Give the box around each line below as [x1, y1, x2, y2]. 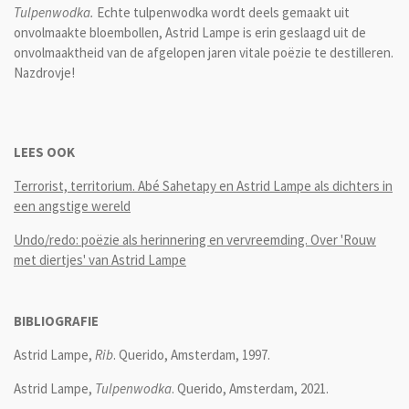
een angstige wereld [14, 196, 131, 215]
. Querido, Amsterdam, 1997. [113, 345, 270, 363]
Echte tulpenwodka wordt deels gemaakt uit [94, 3, 350, 21]
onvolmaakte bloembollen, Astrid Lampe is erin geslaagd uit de [14, 23, 366, 41]
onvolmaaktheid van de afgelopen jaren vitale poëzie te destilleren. [14, 43, 393, 61]
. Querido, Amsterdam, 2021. [172, 379, 329, 397]
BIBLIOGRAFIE [14, 311, 99, 330]
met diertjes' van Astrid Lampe [14, 250, 186, 268]
